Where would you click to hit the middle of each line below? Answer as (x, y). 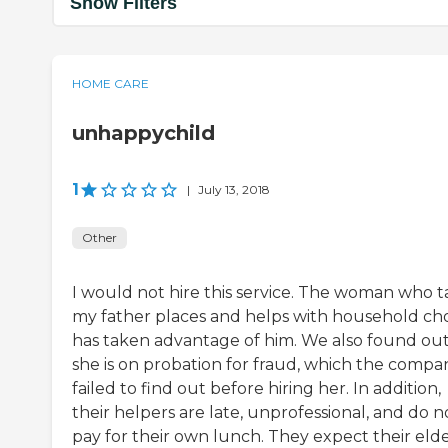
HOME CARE (110, 84)
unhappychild (143, 133)
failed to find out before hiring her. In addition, (256, 389)
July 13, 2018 (234, 190)
